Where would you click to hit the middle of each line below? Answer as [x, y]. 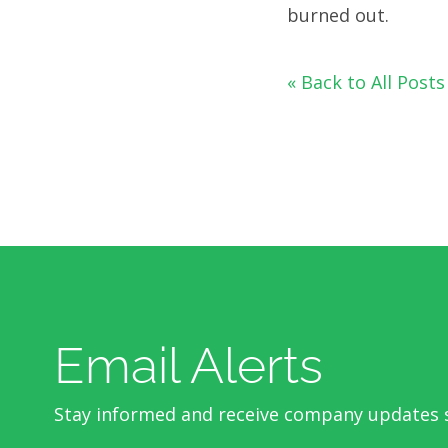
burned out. [338, 15]
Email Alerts [188, 365]
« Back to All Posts [366, 82]
